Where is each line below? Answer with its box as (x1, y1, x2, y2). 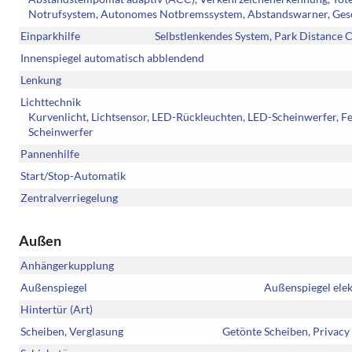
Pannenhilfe (20, 147, 79, 161)
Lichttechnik (20, 95, 81, 109)
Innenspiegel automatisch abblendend (20, 51, 204, 65)
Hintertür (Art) (20, 302, 93, 317)
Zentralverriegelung (20, 191, 118, 205)
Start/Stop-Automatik (20, 169, 126, 183)
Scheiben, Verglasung (20, 324, 123, 339)
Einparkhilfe (20, 29, 80, 43)
